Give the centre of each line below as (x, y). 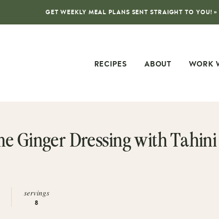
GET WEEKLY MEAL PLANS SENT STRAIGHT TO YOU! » (131, 12)
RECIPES (110, 65)
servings (37, 193)
